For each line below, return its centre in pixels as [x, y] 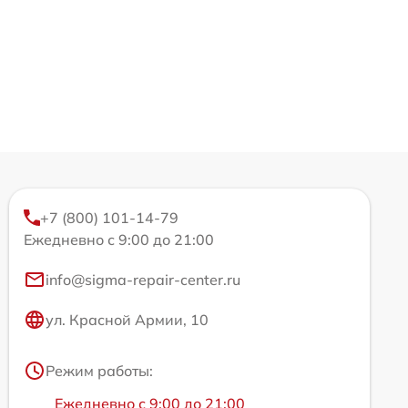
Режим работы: [99, 371]
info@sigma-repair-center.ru [143, 280]
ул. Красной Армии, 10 [127, 320]
